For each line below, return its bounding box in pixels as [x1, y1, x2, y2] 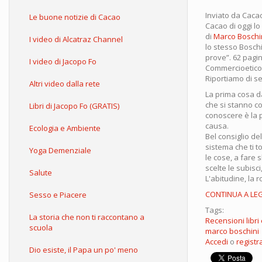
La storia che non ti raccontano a [29, 212, 144, 222]
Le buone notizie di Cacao [29, 12, 120, 22]
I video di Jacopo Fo [29, 56, 96, 67]
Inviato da [205, 10, 242, 20]
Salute [29, 167, 52, 178]
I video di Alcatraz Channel [29, 34, 123, 44]
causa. [205, 120, 229, 131]
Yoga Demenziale [29, 145, 91, 156]
